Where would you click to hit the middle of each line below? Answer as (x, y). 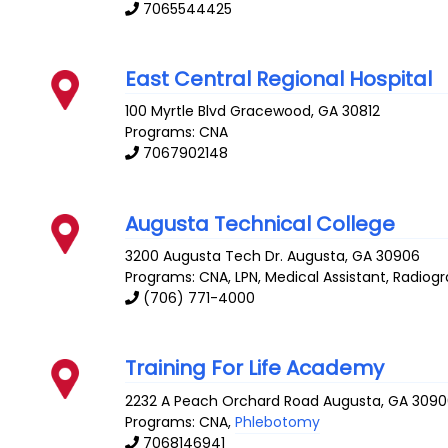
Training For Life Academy (255, 368)
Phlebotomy (278, 421)
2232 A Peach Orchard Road (222, 400)
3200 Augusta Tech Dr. (204, 256)
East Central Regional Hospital (279, 78)
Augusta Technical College (260, 223)
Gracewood (271, 111)
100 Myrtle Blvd (176, 111)
